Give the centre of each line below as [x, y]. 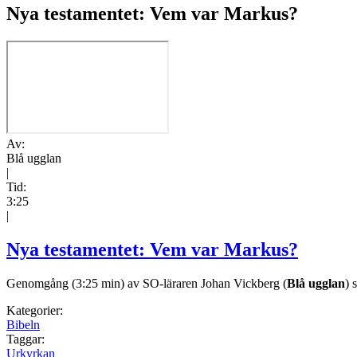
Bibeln [23, 324]
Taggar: [25, 339]
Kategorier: [35, 310]
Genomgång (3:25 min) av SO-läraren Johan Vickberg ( [147, 283]
